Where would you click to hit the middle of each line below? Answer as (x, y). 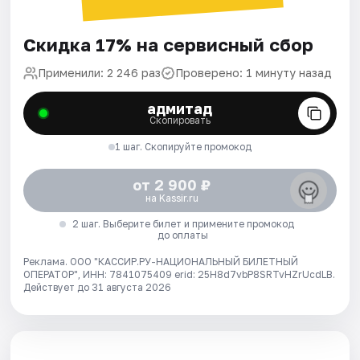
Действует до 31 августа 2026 (98, 287)
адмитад (180, 108)
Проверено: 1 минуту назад (254, 72)
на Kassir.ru (172, 198)
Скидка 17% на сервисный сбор (169, 44)
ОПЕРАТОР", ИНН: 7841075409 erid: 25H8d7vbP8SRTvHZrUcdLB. (180, 274)
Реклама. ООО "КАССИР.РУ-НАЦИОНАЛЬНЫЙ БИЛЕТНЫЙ (161, 261)
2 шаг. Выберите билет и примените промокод (183, 223)
